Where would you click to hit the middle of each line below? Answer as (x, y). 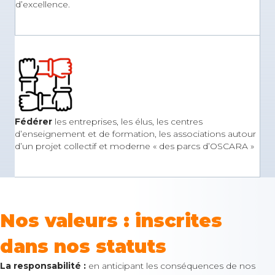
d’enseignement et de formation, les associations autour (135, 134)
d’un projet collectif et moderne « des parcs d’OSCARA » (134, 146)
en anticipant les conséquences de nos (171, 266)
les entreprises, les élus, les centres (127, 122)
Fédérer (33, 122)
